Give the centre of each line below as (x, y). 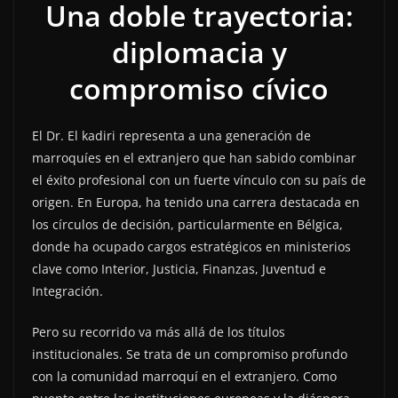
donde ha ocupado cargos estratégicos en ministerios (191, 247)
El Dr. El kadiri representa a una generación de (171, 136)
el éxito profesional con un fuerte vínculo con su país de (199, 180)
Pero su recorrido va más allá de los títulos (159, 332)
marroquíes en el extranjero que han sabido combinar (194, 158)
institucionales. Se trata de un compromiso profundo (190, 354)
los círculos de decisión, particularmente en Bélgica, (187, 225)
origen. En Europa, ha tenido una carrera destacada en (196, 203)
